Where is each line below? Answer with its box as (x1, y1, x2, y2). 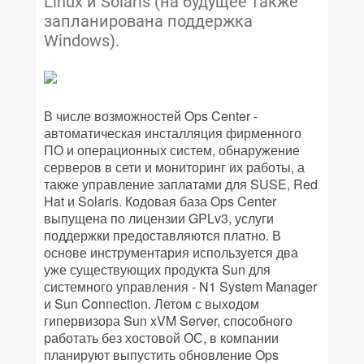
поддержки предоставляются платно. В (44, 226, 281, 245)
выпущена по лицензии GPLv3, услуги (44, 209, 274, 227)
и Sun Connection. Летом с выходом (44, 294, 259, 313)
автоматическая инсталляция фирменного (44, 123, 301, 142)
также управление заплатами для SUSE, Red (44, 175, 318, 193)
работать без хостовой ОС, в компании (44, 328, 279, 347)
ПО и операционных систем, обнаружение (44, 141, 300, 159)
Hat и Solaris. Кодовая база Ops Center (44, 192, 276, 210)
